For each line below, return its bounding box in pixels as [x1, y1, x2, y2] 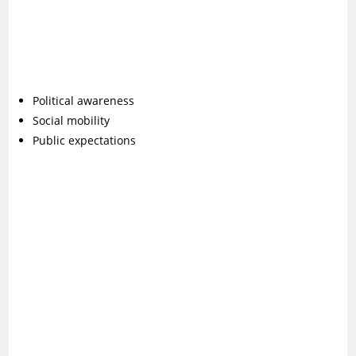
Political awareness [33, 93, 135, 108]
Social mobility [33, 113, 110, 128]
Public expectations [33, 133, 137, 148]
